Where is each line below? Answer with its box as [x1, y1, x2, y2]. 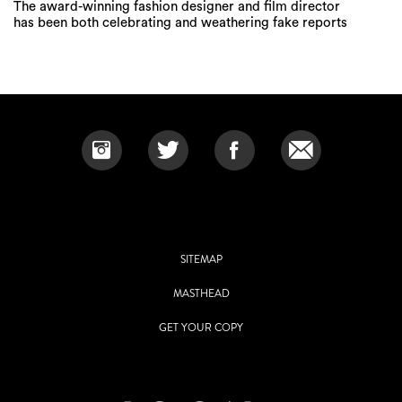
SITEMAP [179, 251, 223, 268]
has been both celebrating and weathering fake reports [13, 16, 347, 31]
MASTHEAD [172, 285, 230, 302]
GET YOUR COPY [159, 319, 243, 336]
